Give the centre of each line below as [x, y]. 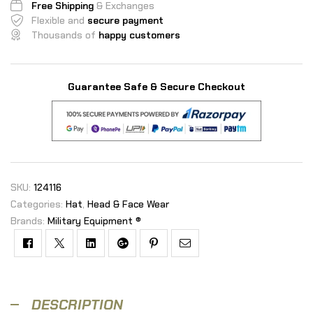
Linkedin [110, 256]
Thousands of [65, 35]
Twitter [77, 256]
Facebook [51, 256]
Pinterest [176, 256]
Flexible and [59, 20]
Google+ [141, 256]
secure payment [125, 20]
